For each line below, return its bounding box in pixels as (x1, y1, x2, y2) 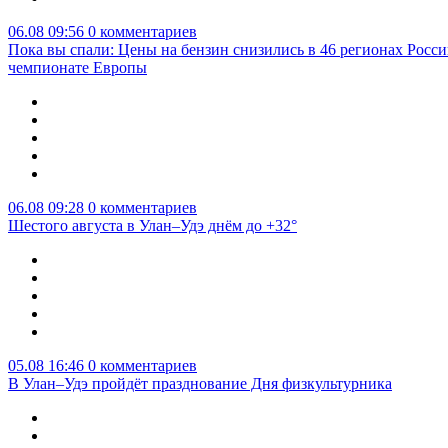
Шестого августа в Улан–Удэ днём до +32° (8, 217, 297, 235)
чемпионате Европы (8, 59, 147, 77)
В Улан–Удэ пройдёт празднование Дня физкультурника (8, 375, 392, 393)
